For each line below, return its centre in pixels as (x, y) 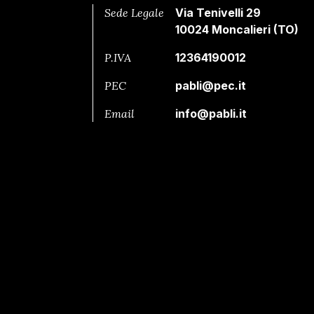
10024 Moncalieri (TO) (237, 29)
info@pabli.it (211, 113)
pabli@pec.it (211, 85)
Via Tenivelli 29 (218, 12)
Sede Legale (135, 12)
